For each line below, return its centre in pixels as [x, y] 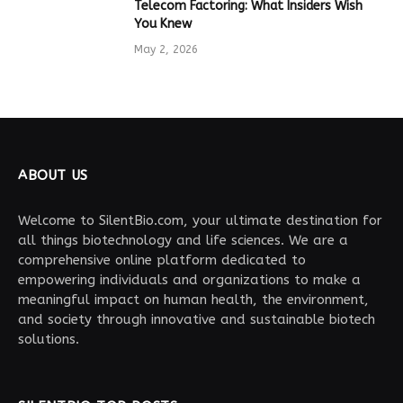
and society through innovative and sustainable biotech [197, 320]
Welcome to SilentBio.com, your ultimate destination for [200, 221]
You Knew [163, 24]
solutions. [49, 340]
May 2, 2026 [166, 50]
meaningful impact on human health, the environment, [193, 300]
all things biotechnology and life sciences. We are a [183, 241]
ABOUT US [53, 176]
